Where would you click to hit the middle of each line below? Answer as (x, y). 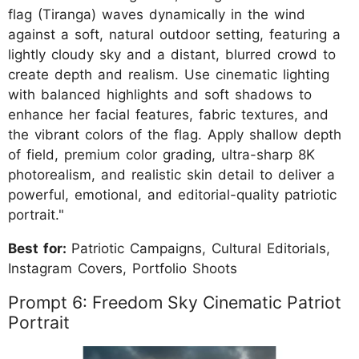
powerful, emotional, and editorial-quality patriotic (172, 194)
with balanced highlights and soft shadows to (160, 94)
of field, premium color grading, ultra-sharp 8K (161, 154)
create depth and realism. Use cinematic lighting (169, 74)
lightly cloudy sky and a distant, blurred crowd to (172, 54)
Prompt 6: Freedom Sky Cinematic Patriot (175, 302)
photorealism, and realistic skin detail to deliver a (171, 174)
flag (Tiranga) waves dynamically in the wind (157, 14)
